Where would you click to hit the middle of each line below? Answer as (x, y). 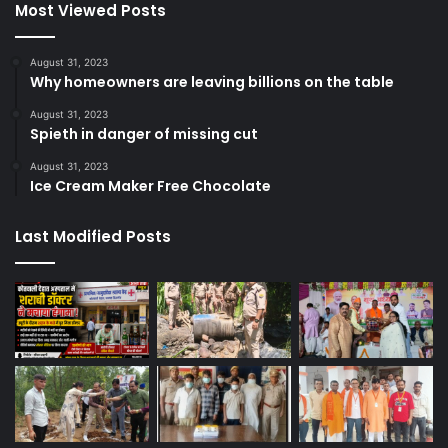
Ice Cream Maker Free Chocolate (150, 186)
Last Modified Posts (93, 237)
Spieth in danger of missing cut (144, 134)
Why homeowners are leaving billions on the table (212, 82)
